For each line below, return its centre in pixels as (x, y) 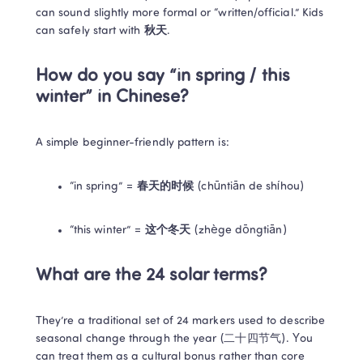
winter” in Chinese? (112, 97)
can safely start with (90, 31)
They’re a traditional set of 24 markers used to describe (180, 321)
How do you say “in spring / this (163, 76)
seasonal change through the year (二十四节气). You (175, 339)
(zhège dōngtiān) (239, 230)
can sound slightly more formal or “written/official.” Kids (180, 13)
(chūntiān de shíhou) (249, 186)
